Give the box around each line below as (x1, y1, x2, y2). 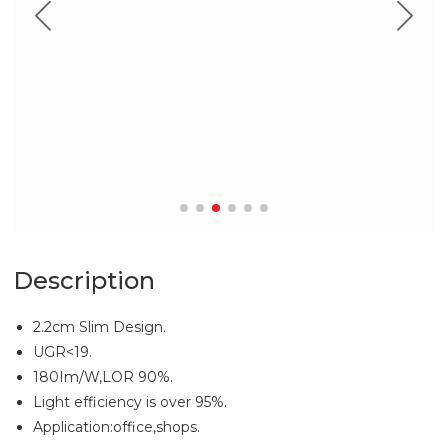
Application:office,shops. (33, 418, 201, 437)
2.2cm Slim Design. (33, 318, 167, 337)
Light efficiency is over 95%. (33, 393, 228, 412)
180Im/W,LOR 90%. (33, 368, 174, 387)
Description (13, 266, 156, 296)
